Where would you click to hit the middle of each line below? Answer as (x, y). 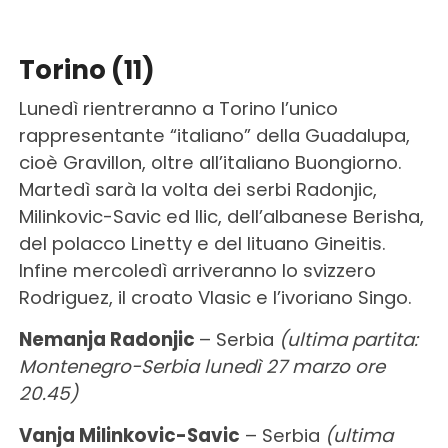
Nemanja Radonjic (108, 339)
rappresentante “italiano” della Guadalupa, (214, 135)
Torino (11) (86, 69)
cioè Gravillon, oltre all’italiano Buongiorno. (210, 162)
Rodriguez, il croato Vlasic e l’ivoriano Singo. (215, 297)
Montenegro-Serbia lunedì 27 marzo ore (201, 366)
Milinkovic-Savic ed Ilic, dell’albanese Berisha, (221, 216)
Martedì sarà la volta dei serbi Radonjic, (197, 189)
